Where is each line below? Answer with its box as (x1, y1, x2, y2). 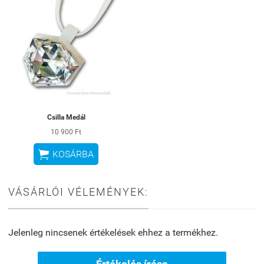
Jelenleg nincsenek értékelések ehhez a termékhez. (8, 227, 218, 239)
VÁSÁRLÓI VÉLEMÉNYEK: (8, 186, 148, 199)
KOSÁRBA (52, 148, 94, 160)
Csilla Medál (47, 113, 85, 121)
